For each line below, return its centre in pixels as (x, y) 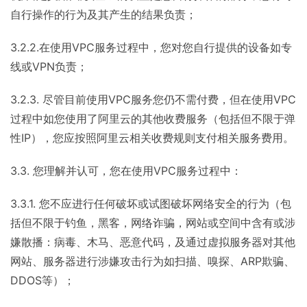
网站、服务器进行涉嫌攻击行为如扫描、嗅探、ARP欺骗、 (152, 261)
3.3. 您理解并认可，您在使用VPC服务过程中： (126, 171)
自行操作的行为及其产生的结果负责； (103, 14)
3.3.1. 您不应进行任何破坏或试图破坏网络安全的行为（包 (151, 204)
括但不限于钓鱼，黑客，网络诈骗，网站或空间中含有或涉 (153, 223)
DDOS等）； (42, 280)
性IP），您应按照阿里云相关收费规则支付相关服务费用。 (152, 138)
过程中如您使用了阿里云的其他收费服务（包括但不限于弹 (153, 119)
